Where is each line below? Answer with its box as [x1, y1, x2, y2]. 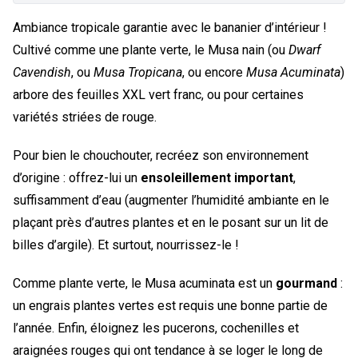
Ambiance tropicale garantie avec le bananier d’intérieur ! [13, 19, 327, 35]
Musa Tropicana [93, 64, 182, 80]
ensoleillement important [141, 169, 293, 185]
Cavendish [13, 64, 71, 80]
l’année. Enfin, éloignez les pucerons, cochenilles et [13, 320, 299, 336]
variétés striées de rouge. [13, 109, 157, 125]
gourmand [276, 275, 337, 291]
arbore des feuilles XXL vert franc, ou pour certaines [13, 86, 304, 102]
